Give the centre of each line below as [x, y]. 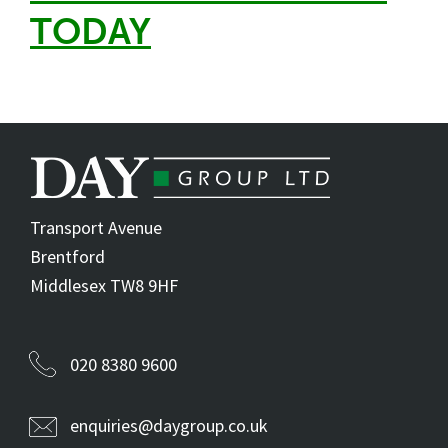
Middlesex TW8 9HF [104, 286]
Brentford [67, 257]
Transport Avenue [96, 228]
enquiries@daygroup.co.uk [169, 426]
